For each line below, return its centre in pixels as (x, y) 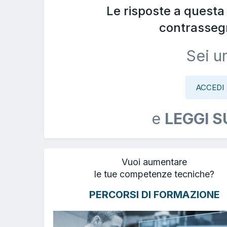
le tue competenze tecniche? (154, 174)
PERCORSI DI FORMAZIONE (154, 195)
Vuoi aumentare (154, 162)
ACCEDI (210, 87)
